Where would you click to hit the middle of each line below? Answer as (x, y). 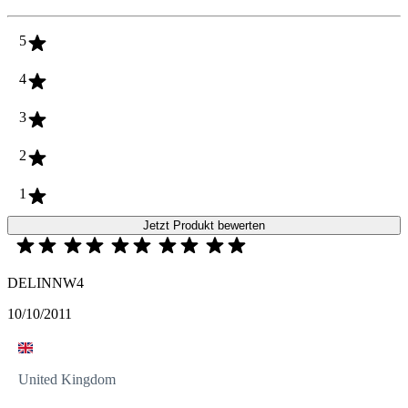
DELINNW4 (46, 283)
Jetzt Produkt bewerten (204, 226)
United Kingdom (67, 380)
